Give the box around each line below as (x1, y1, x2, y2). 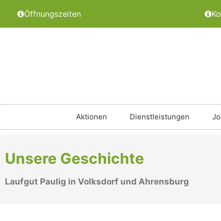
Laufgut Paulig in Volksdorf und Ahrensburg (5, 176, 189, 186)
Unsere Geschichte (5, 149, 144, 167)
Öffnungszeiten (24, 9, 81, 19)
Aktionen (76, 112, 107, 122)
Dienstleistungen (130, 112, 189, 122)
